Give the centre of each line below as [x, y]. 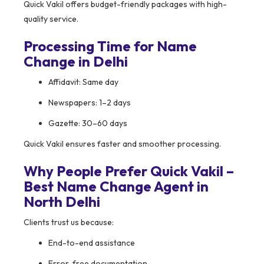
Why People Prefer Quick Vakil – [129, 171]
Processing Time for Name [110, 46]
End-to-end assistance [92, 243]
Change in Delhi [76, 62]
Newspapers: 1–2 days [90, 103]
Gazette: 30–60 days [88, 123]
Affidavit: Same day [83, 82]
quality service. [51, 19]
